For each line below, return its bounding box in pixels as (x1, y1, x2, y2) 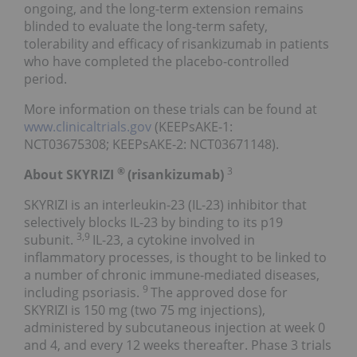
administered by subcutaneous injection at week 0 (24, 319, 325, 337)
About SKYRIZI (24, 166, 117, 184)
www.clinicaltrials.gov (24, 118, 155, 136)
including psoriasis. (24, 284, 143, 302)
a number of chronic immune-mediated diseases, (24, 266, 320, 284)
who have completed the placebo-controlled (24, 53, 289, 71)
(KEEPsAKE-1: (155, 118, 233, 136)
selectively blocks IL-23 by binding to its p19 (24, 214, 283, 232)
